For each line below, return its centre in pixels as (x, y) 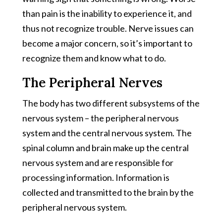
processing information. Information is (96, 177)
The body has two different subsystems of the (111, 103)
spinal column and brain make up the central (105, 147)
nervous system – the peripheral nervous (100, 118)
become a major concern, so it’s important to (107, 43)
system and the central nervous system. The (107, 133)
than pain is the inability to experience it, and (107, 13)
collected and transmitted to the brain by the (108, 192)
